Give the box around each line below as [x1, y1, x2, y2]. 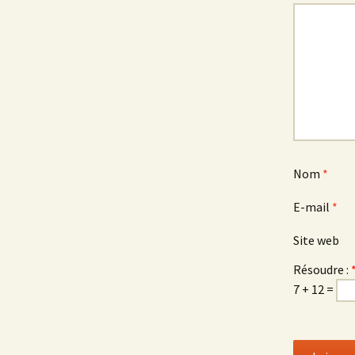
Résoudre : [293, 261, 351, 277]
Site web [293, 232, 339, 248]
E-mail [293, 199, 332, 215]
